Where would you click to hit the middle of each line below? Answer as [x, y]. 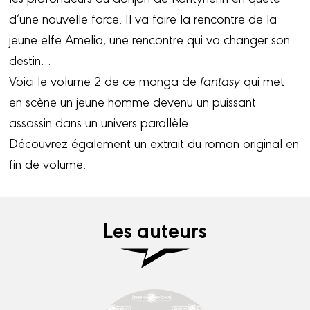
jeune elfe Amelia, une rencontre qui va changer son [150, 38]
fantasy [220, 80]
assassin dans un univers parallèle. [100, 121]
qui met [263, 80]
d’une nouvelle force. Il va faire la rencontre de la [143, 18]
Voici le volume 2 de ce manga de [105, 80]
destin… [30, 59]
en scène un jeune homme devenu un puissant [133, 101]
